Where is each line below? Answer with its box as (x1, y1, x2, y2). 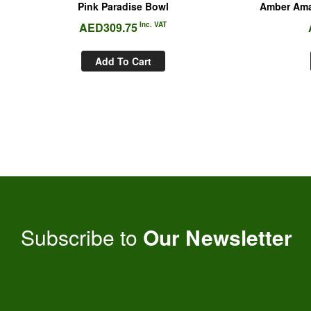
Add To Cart (94, 54, 151, 69)
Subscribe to (21, 221, 143, 252)
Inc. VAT (137, 19, 167, 30)
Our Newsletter (143, 221, 292, 252)
